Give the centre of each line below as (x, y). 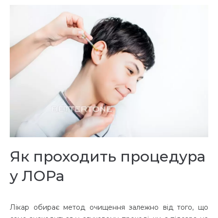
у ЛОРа (37, 176)
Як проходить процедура (108, 157)
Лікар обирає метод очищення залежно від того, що (109, 208)
